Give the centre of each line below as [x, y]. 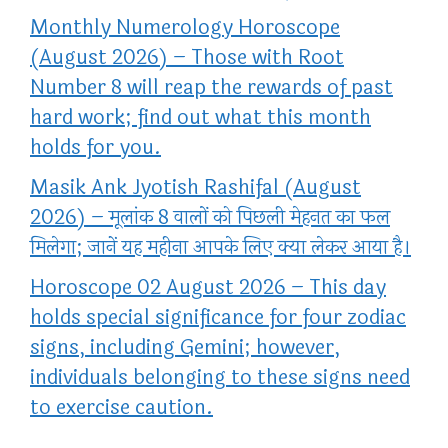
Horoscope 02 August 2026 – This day [208, 288]
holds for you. [95, 148]
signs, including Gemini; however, [185, 348]
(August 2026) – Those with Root [187, 58]
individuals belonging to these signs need [220, 378]
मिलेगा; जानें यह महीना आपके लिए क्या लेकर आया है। [220, 248]
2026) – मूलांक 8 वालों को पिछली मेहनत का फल [210, 218]
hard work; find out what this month [200, 118]
